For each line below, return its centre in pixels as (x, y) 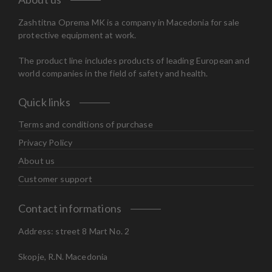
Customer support (56, 179)
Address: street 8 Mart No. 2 (74, 231)
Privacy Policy (46, 143)
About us (37, 161)
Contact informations (70, 209)
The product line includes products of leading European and (134, 61)
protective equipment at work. (77, 35)
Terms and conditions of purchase (86, 124)
